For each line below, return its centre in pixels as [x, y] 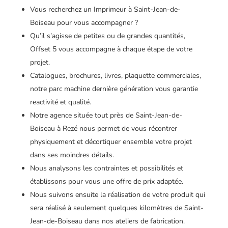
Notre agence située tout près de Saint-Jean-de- [106, 115]
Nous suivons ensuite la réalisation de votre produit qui [117, 195]
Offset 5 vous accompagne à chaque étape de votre [111, 49]
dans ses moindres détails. [72, 155]
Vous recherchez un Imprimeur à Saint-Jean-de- [105, 9]
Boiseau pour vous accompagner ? [84, 23]
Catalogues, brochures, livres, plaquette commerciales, [115, 76]
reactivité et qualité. [60, 102]
